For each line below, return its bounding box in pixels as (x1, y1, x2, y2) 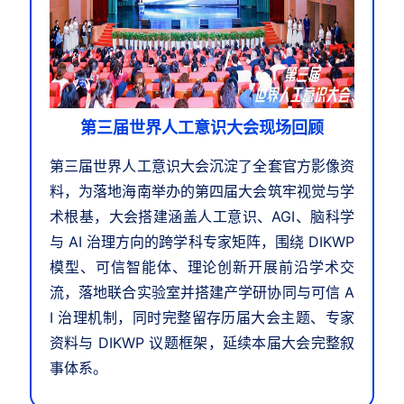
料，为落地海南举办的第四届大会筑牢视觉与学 (49, 182, 355, 201)
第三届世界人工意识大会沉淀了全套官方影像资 (49, 157, 355, 176)
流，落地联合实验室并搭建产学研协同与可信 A (49, 283, 355, 302)
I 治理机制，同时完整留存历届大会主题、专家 (49, 308, 355, 327)
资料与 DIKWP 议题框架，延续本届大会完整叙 (49, 334, 355, 353)
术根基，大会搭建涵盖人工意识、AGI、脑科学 (49, 207, 355, 226)
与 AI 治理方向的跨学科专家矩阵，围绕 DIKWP (49, 233, 355, 252)
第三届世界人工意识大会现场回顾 (80, 118, 324, 138)
